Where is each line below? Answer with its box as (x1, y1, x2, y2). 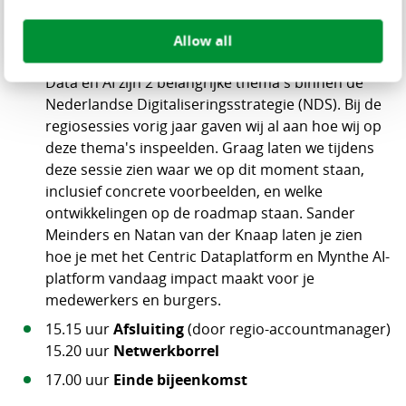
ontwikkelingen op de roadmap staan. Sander (44, 203, 355, 223)
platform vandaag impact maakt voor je (44, 268, 314, 288)
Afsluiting (112, 319, 184, 339)
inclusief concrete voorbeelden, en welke (44, 181, 323, 201)
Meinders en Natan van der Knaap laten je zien (44, 225, 362, 245)
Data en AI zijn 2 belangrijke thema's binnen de (44, 72, 363, 92)
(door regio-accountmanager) (183, 319, 391, 339)
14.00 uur (44, 22, 113, 42)
